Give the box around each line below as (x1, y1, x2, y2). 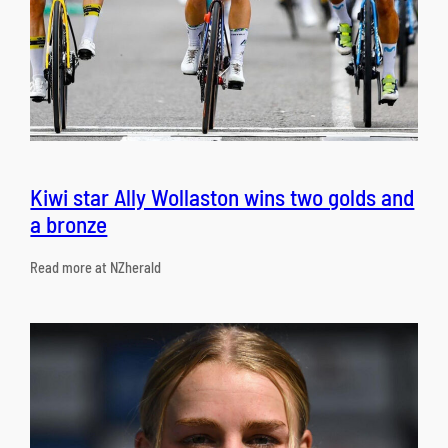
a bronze (30, 209, 108, 238)
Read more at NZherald (30, 259, 162, 277)
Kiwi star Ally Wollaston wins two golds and (30, 182, 415, 211)
